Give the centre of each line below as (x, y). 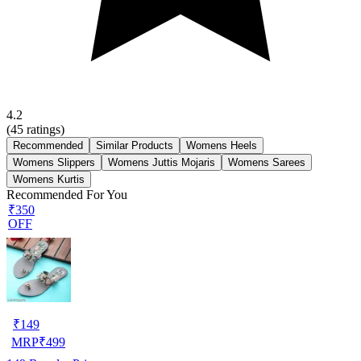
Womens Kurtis (49, 179)
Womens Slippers (54, 162)
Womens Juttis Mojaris (162, 162)
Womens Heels (222, 145)
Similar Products (135, 145)
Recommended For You (67, 194)
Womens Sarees (267, 162)
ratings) (44, 129)
